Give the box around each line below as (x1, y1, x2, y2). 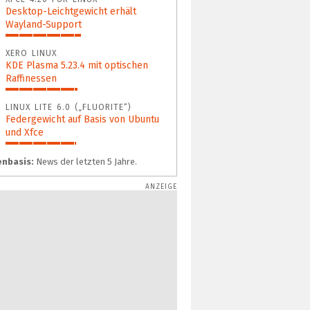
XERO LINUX (6, 48, 57, 58)
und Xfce (6, 126, 44, 138)
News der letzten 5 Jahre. (34, 156, 137, 167)
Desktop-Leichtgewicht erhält (6, 5, 136, 17)
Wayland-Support (6, 18, 82, 30)
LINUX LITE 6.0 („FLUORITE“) (6, 102, 131, 112)
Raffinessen (6, 72, 57, 84)
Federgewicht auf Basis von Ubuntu (6, 113, 159, 125)
